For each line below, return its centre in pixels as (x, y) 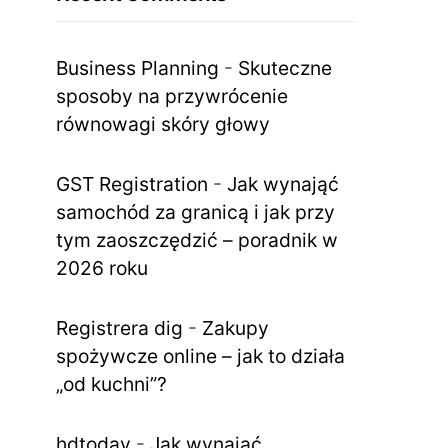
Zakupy (235, 327)
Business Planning (137, 67)
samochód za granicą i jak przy (195, 211)
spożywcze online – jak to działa (200, 355)
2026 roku (102, 267)
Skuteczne (285, 67)
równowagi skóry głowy (163, 123)
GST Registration (132, 183)
